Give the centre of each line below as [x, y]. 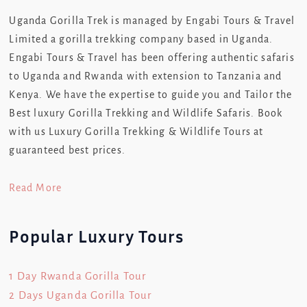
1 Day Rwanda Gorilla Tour [78, 276]
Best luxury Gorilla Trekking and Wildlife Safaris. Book [146, 113]
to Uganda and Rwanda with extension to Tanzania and [146, 76]
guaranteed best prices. [67, 150]
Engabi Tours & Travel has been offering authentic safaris [152, 57]
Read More [36, 187]
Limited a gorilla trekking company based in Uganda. [141, 39]
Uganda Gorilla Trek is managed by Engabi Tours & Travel [152, 20]
